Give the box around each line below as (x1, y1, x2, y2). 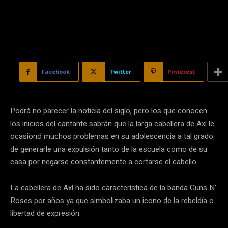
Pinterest (167, 68, 195, 75)
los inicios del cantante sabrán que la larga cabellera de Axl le (10, 118, 214, 129)
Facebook (42, 68, 70, 75)
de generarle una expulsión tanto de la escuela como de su (10, 144, 207, 155)
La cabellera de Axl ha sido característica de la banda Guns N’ (10, 182, 216, 193)
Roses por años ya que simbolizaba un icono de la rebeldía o (10, 195, 214, 206)
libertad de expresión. (10, 208, 81, 219)
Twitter (109, 68, 131, 75)
